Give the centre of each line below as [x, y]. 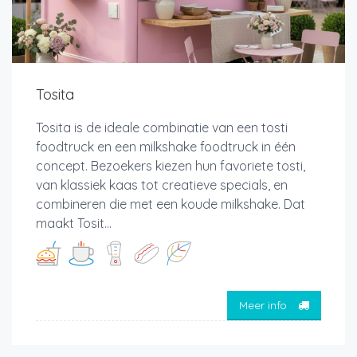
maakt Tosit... [74, 223]
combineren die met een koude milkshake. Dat [171, 204]
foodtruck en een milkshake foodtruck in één [166, 146]
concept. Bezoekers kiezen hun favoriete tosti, [171, 165]
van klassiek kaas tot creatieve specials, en [162, 184]
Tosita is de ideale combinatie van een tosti [162, 127]
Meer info [265, 306]
